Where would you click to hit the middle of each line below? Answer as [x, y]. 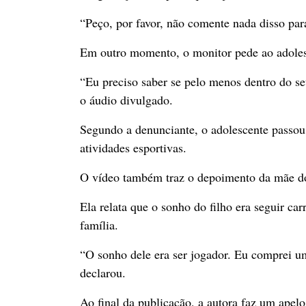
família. [99, 224]
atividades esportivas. [133, 147]
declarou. [103, 272]
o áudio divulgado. [126, 99]
